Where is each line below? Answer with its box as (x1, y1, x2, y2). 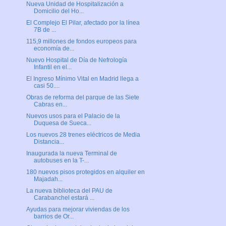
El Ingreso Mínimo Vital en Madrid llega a (26, 75, 139, 83)
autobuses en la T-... (33, 157, 89, 164)
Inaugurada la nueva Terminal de (26, 150, 117, 157)
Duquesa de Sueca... (33, 120, 91, 127)
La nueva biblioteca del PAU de (26, 187, 112, 195)
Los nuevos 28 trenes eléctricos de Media (26, 131, 140, 139)
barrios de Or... (33, 213, 74, 220)
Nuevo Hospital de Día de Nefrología (26, 56, 127, 64)
